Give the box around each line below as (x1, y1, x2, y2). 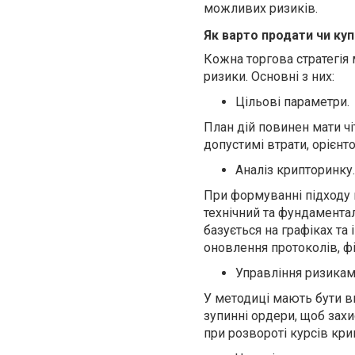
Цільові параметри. (235, 94, 349, 109)
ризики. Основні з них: (204, 69, 334, 84)
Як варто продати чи (204, 28, 334, 43)
